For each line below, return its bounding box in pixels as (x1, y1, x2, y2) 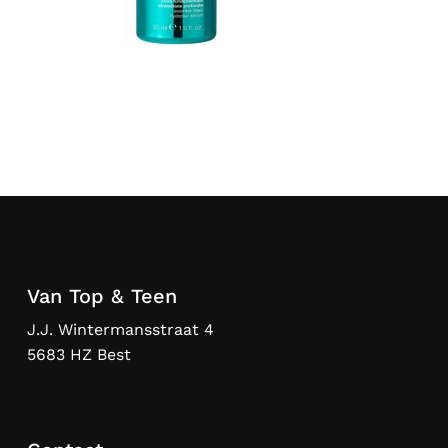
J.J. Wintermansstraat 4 (26, 320, 214, 340)
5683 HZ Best (26, 345, 131, 365)
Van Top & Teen (26, 284, 177, 309)
